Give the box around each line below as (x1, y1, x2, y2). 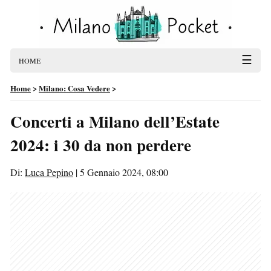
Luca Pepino (25, 166, 73, 178)
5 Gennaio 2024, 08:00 (80, 166, 168, 178)
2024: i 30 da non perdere (10, 133, 191, 157)
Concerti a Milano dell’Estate (10, 109, 220, 133)
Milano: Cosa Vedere (39, 82, 110, 94)
